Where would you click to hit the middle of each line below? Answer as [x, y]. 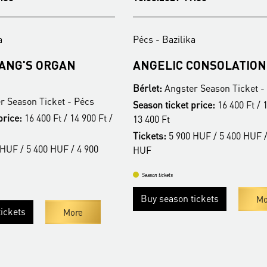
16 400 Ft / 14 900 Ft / [67, 117]
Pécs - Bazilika [164, 39]
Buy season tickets [180, 198]
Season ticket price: [174, 104]
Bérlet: [148, 88]
